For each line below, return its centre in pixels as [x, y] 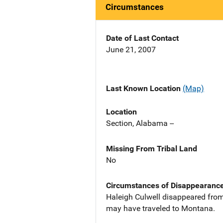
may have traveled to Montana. [161, 208]
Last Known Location [144, 89]
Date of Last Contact [142, 38]
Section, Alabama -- [140, 123]
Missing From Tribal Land [152, 148]
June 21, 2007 [131, 50]
